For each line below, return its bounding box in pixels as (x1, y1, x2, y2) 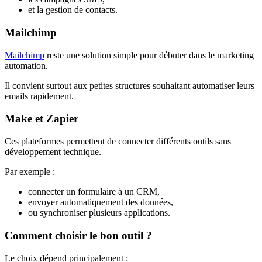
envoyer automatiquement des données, (28, 197, 173, 208)
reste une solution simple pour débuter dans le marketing (44, 50, 254, 60)
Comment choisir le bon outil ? (5, 229, 152, 242)
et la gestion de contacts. (28, 5, 118, 15)
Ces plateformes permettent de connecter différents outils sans (5, 136, 231, 147)
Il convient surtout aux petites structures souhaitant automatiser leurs (5, 80, 254, 91)
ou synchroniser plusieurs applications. (28, 208, 170, 218)
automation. (5, 60, 48, 71)
